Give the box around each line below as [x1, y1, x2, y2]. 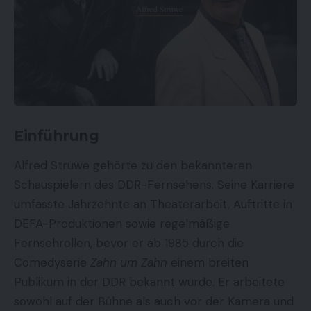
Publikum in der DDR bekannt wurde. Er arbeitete [14, 274, 285, 290]
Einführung [14, 126, 99, 144]
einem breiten [167, 255, 249, 271]
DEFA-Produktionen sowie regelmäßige [14, 216, 230, 232]
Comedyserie [14, 255, 90, 271]
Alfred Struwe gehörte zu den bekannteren [14, 158, 252, 174]
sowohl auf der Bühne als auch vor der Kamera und [14, 294, 294, 310]
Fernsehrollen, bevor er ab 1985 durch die [14, 235, 244, 251]
